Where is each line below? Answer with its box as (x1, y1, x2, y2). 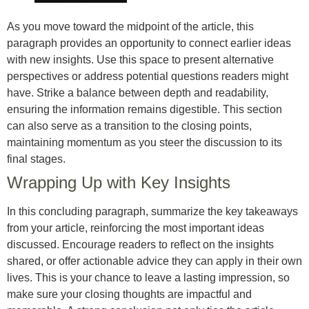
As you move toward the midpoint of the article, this (7, 21, 254, 32)
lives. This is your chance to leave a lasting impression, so (7, 272, 290, 283)
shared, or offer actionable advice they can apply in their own (7, 255, 302, 267)
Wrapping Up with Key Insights (7, 173, 230, 192)
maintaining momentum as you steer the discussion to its (7, 137, 282, 148)
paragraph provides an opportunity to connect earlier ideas (7, 37, 291, 49)
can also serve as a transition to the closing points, (7, 120, 252, 132)
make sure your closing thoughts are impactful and (7, 288, 252, 300)
